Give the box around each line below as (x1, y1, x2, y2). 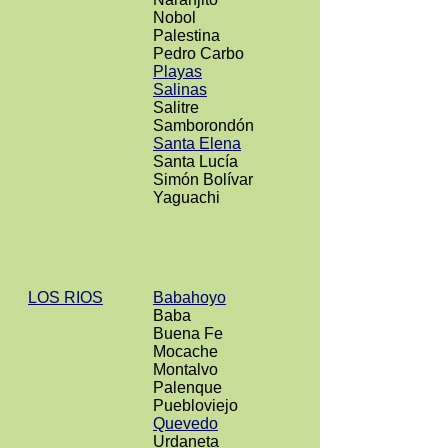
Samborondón (153, 117, 254, 134)
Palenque (153, 379, 222, 396)
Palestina (153, 27, 220, 44)
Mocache (153, 343, 218, 360)
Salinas (153, 81, 207, 98)
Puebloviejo (153, 397, 238, 414)
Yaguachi (153, 189, 220, 206)
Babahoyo (153, 289, 226, 306)
